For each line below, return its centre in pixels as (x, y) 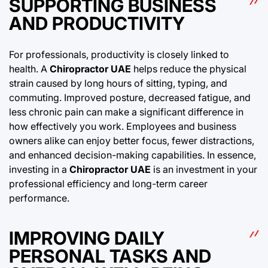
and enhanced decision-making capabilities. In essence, (133, 155)
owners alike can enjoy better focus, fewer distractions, (132, 141)
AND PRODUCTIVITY (97, 24)
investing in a (39, 170)
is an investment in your (204, 170)
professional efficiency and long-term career (108, 184)
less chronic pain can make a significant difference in (126, 112)
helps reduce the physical (189, 69)
